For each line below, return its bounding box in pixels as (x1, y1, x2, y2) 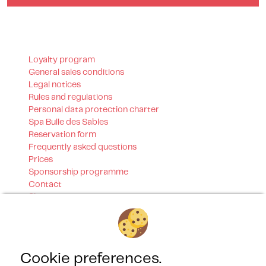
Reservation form (28, 131, 96, 140)
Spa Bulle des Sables (28, 118, 108, 127)
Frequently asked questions (28, 143, 137, 152)
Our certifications (28, 216, 119, 226)
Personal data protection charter (28, 106, 159, 115)
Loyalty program (28, 56, 95, 65)
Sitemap (28, 193, 62, 202)
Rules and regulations (28, 93, 112, 102)
